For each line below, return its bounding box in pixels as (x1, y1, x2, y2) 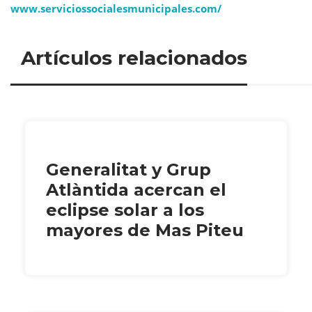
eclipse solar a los (46, 200, 204, 221)
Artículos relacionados (21, 46, 247, 70)
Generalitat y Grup (46, 159, 211, 180)
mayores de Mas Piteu (46, 220, 244, 241)
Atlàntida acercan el (46, 180, 226, 201)
